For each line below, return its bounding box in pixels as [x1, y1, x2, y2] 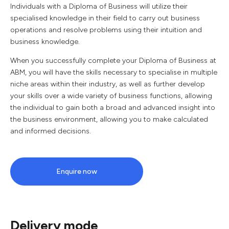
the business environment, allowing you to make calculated [10, 115, 208, 124]
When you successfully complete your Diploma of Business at [10, 56, 216, 65]
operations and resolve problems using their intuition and [10, 26, 202, 34]
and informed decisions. [10, 127, 91, 135]
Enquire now [56, 167, 97, 176]
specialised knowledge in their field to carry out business [10, 14, 200, 22]
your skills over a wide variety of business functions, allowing [10, 91, 212, 100]
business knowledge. [10, 37, 80, 46]
